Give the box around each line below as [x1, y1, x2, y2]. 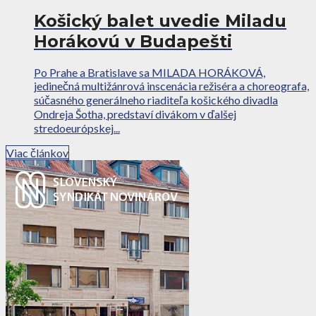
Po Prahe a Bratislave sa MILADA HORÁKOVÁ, [34, 66, 265, 80]
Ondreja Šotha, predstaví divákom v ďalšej [34, 107, 236, 121]
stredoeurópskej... [34, 121, 120, 135]
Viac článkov [6, 146, 68, 160]
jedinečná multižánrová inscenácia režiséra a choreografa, [34, 79, 309, 93]
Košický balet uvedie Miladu [34, 11, 286, 32]
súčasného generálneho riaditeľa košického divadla [34, 93, 278, 107]
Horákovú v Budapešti [34, 31, 232, 52]
